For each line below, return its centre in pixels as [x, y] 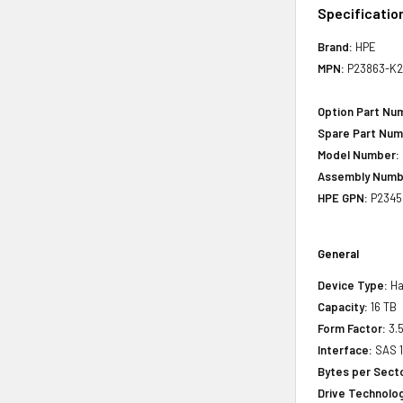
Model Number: [359, 154]
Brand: [336, 46]
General [339, 253]
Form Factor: [352, 328]
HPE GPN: [343, 197]
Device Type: [353, 285]
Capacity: [343, 306]
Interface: [345, 349]
